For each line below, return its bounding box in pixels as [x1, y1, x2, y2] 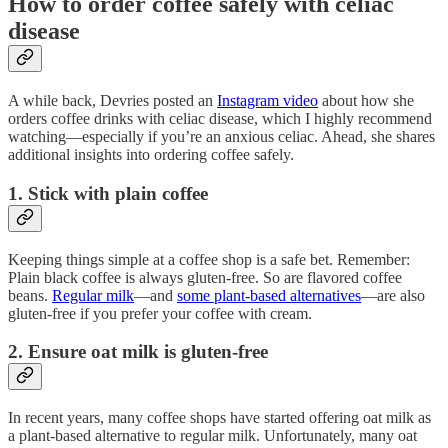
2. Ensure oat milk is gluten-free [8, 341, 268, 363]
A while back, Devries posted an [8, 92, 217, 110]
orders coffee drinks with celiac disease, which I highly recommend [8, 110, 432, 128]
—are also [361, 286, 425, 304]
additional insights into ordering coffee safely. [8, 146, 294, 164]
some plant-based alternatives [177, 286, 361, 304]
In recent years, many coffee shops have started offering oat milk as [8, 409, 431, 427]
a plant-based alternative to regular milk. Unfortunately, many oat [8, 427, 417, 445]
